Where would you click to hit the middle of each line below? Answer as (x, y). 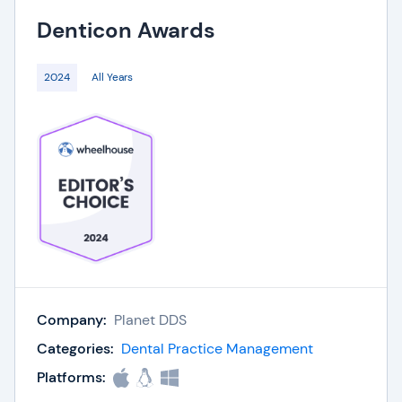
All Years (112, 77)
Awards (174, 30)
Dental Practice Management (217, 349)
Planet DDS (150, 320)
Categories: (75, 349)
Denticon (84, 30)
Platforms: (71, 377)
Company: (72, 320)
